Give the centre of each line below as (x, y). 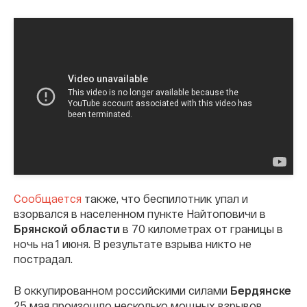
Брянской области (67, 229)
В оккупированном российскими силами (122, 291)
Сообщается (48, 199)
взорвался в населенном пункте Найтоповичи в (140, 214)
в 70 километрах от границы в (201, 229)
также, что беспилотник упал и (165, 199)
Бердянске (261, 291)
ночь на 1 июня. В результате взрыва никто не (133, 244)
